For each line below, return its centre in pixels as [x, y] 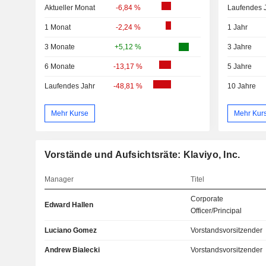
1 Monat [57, 28]
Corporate [207, 199]
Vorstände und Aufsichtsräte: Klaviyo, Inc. [142, 155]
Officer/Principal [216, 211]
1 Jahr [237, 28]
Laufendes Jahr [69, 86]
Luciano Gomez [70, 231]
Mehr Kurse [69, 113]
